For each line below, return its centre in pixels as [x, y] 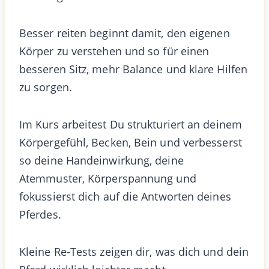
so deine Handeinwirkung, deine [101, 160]
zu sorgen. [46, 87]
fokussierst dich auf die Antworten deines [125, 196]
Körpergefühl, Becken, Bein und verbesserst [131, 142]
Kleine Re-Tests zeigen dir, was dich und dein [134, 251]
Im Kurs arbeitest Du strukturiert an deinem [131, 124]
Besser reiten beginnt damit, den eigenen [125, 33]
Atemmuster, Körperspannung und [108, 178]
